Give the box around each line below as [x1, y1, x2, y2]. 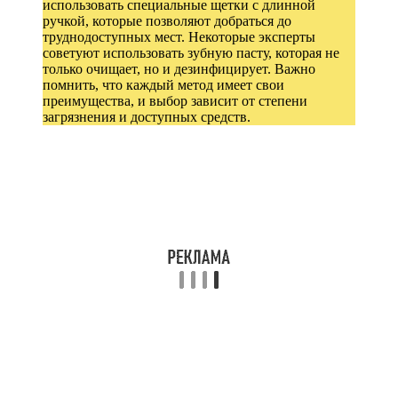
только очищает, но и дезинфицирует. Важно [43, 60, 315, 76]
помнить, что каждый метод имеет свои [43, 76, 284, 92]
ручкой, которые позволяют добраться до [43, 12, 291, 28]
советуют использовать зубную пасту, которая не [43, 44, 339, 60]
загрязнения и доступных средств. [43, 108, 251, 124]
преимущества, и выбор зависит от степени [43, 92, 307, 108]
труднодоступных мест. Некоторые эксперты [43, 28, 315, 44]
